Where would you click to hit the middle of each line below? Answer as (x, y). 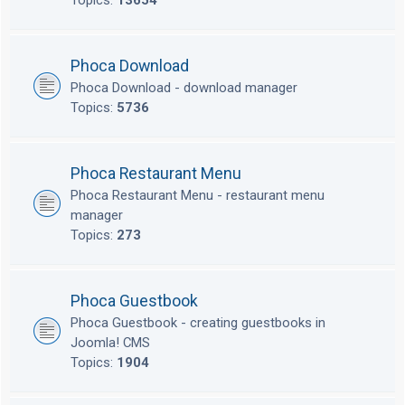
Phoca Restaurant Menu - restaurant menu (198, 196)
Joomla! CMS (110, 343)
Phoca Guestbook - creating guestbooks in (198, 323)
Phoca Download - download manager (184, 88)
